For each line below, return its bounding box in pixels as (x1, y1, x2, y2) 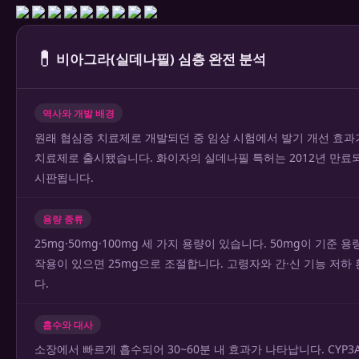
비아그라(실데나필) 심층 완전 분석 (56, 49, 266, 68)
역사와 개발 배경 (42, 107, 115, 119)
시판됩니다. (34, 170, 94, 185)
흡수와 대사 (42, 318, 93, 331)
